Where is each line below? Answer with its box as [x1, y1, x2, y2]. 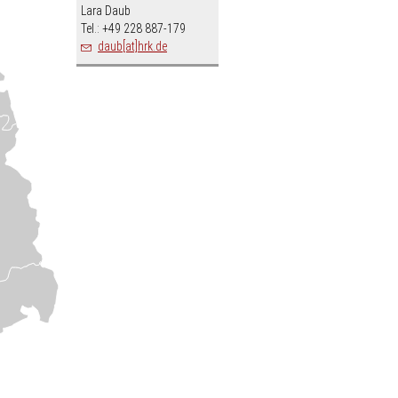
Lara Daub [81, 4, 131, 19]
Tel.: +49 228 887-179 [81, 21, 186, 36]
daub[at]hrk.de [98, 39, 167, 54]
